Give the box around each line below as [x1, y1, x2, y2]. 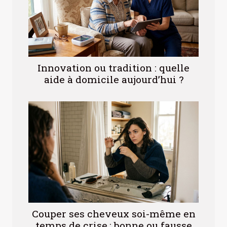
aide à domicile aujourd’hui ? [44, 73, 183, 86]
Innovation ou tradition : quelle [37, 61, 190, 74]
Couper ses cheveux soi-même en [31, 207, 196, 220]
